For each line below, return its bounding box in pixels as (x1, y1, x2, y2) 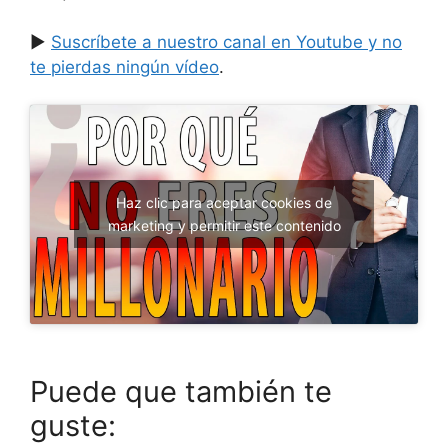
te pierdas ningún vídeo (30, 56, 219, 77)
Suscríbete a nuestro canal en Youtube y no (51, 31, 402, 52)
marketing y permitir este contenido (107, 217, 341, 235)
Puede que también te (30, 373, 332, 409)
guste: (30, 407, 116, 443)
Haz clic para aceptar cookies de (116, 194, 332, 212)
